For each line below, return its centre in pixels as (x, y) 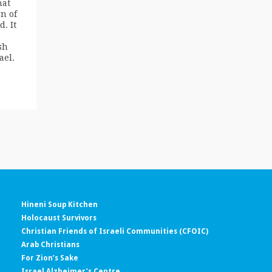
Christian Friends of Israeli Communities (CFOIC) (115, 231)
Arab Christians (50, 244)
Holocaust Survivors (59, 218)
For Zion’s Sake (50, 258)
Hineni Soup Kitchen (59, 204)
